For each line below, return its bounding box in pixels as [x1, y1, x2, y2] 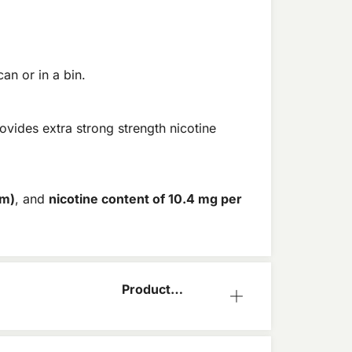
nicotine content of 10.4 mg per [49, 191, 242, 207]
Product [122, 281, 170, 298]
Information [122, 297, 194, 313]
